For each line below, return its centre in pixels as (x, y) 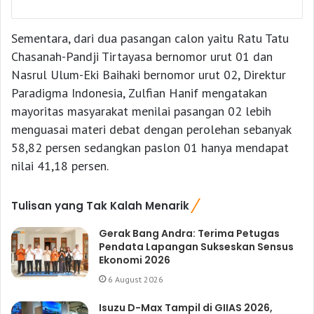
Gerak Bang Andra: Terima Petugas (190, 233)
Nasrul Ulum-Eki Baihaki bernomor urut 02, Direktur (149, 74)
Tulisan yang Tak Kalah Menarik (100, 205)
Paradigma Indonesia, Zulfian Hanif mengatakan (139, 93)
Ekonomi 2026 (135, 260)
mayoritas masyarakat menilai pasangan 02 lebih (141, 111)
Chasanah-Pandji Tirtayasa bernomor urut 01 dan (142, 56)
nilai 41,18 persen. (60, 165)
